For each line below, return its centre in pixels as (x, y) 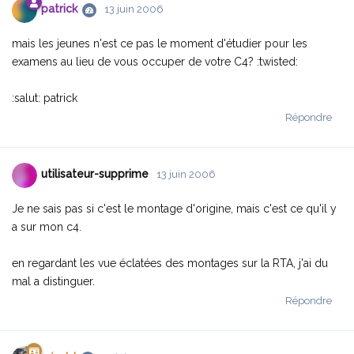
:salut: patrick (45, 98)
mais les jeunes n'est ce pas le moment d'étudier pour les (160, 43)
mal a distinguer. (53, 281)
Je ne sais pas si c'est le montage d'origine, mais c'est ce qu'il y (174, 208)
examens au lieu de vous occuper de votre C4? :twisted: (155, 61)
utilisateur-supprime (95, 174)
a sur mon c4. (47, 226)
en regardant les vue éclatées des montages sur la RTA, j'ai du (170, 263)
